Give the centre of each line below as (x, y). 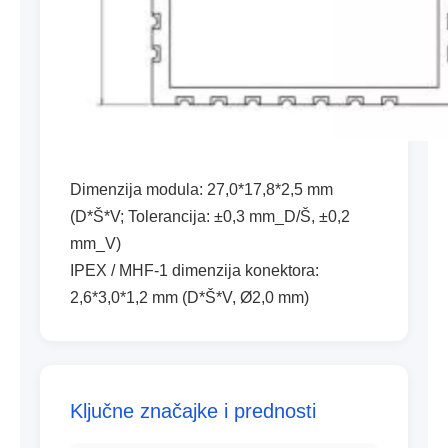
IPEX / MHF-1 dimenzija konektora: (194, 270)
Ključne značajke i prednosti (193, 411)
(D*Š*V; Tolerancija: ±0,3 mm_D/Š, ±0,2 (210, 216)
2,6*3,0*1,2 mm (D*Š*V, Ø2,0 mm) (189, 297)
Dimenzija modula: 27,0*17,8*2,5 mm (201, 189)
